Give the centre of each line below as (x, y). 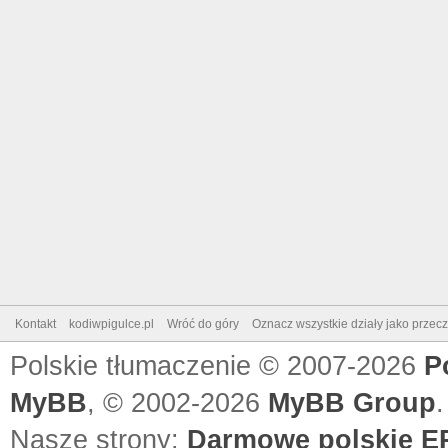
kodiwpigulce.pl (111, 324)
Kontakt (35, 324)
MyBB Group (352, 403)
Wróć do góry (203, 324)
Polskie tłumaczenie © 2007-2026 (217, 366)
